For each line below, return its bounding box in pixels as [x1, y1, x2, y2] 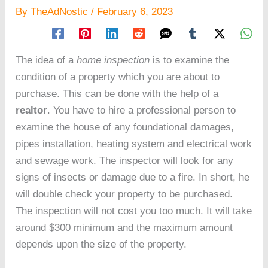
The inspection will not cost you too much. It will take [16, 205, 252, 217]
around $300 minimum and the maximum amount [16, 221, 233, 233]
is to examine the [150, 54, 230, 66]
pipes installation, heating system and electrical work [16, 138, 252, 150]
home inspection [74, 54, 150, 66]
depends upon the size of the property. [16, 238, 187, 250]
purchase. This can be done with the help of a [16, 87, 219, 99]
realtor [16, 104, 48, 116]
